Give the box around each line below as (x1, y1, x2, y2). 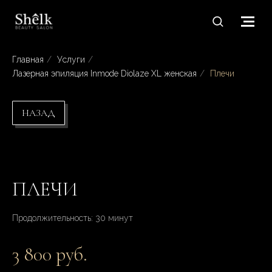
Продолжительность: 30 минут (12, 213, 133, 223)
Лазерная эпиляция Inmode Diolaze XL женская (12, 69, 197, 79)
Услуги (57, 55, 85, 64)
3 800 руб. (12, 242, 87, 267)
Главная (12, 55, 44, 64)
